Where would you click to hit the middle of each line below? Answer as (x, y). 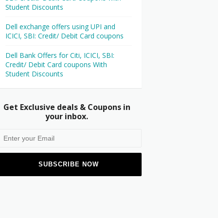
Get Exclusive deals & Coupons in (67, 107)
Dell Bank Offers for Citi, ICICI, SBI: (60, 55)
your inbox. (67, 116)
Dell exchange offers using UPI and (60, 27)
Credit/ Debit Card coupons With (56, 64)
